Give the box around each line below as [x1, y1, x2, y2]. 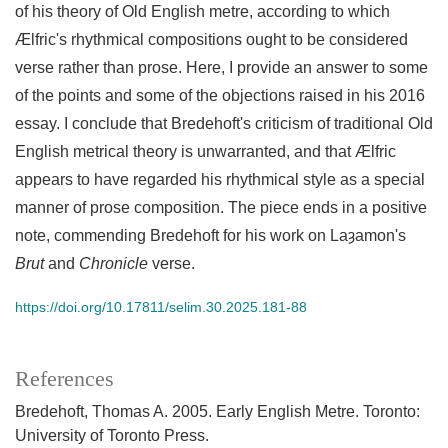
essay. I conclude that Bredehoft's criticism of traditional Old [15, 115, 433, 133]
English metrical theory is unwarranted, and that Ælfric [15, 143, 396, 161]
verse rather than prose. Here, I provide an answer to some [15, 59, 428, 77]
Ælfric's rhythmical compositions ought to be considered [15, 31, 408, 49]
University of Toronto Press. [15, 427, 209, 445]
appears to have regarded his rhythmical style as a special [15, 171, 425, 189]
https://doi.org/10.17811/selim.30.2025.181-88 [15, 299, 307, 316]
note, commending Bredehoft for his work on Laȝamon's [15, 227, 406, 245]
